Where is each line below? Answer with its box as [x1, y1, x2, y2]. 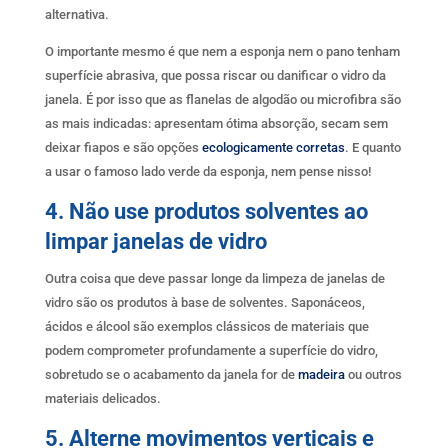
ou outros [344, 366, 402, 382]
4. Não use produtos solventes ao [44, 198, 368, 224]
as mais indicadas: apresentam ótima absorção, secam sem [44, 115, 388, 131]
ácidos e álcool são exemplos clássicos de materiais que [44, 318, 369, 334]
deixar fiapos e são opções [44, 139, 202, 155]
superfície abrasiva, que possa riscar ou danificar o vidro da [44, 67, 386, 83]
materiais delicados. [44, 390, 161, 406]
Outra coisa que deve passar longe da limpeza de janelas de [44, 270, 385, 286]
